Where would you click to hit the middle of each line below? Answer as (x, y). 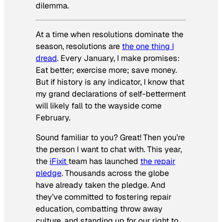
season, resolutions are (79, 47)
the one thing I (148, 47)
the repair (158, 162)
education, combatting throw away (99, 209)
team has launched (104, 162)
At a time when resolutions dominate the (110, 35)
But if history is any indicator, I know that (110, 82)
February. (53, 118)
